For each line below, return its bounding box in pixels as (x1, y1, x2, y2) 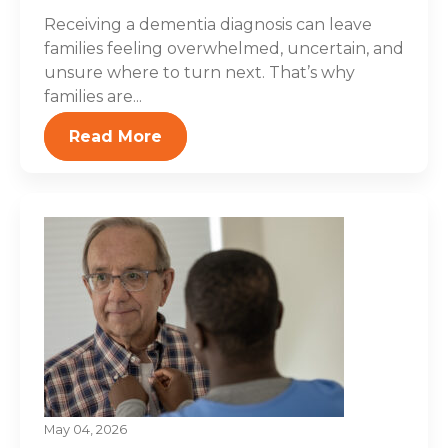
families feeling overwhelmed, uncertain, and (44, 39, 404, 58)
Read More (69, 127, 162, 146)
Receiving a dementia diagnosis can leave (44, 15, 372, 34)
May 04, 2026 (44, 422, 127, 437)
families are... (44, 87, 142, 106)
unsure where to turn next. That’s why (44, 63, 355, 82)
